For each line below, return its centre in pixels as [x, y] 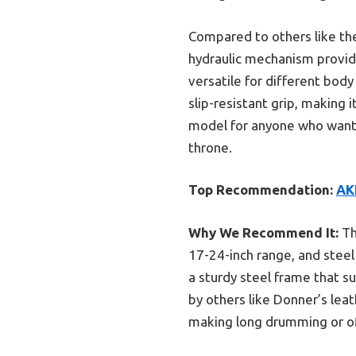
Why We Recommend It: [263, 232]
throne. [210, 147]
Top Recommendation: [261, 190]
